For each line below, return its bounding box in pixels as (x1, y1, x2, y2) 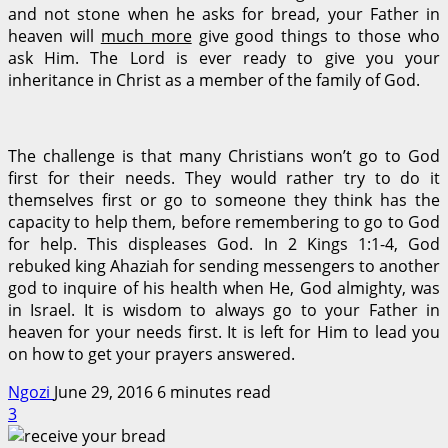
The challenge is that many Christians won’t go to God (8, 144, 440, 167)
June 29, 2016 (54, 380, 157, 403)
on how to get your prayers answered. (8, 342, 295, 365)
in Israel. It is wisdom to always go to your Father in (8, 298, 440, 321)
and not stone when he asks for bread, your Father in (8, 2, 440, 25)
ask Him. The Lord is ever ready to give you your (8, 46, 440, 69)
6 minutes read (157, 380, 271, 403)
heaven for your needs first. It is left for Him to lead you (8, 320, 440, 343)
